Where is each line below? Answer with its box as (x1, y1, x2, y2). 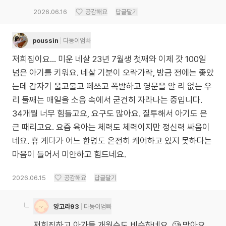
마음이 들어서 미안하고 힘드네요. (12, 149, 126, 159)
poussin (32, 36, 59, 44)
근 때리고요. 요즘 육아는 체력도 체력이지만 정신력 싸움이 (12, 122, 210, 132)
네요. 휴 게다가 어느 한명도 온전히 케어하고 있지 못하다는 (12, 136, 212, 146)
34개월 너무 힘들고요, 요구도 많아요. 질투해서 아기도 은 (12, 108, 207, 119)
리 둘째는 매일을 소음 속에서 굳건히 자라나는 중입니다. (12, 95, 202, 105)
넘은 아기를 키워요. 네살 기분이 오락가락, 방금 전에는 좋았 (12, 68, 214, 78)
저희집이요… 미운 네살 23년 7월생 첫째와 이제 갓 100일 (12, 54, 206, 64)
